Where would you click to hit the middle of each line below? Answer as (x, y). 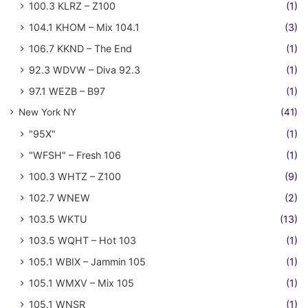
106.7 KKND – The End (80, 48)
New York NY (47, 112)
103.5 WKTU (58, 219)
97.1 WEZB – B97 (67, 91)
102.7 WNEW (59, 197)
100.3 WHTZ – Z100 (75, 176)
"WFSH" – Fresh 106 (75, 155)
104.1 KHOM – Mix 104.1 (84, 27)
